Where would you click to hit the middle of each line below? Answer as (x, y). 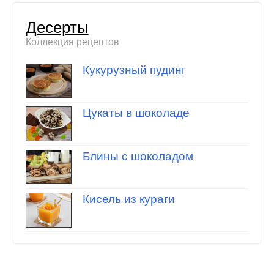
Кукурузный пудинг (134, 70)
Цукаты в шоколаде (136, 113)
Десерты (57, 27)
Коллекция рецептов (72, 42)
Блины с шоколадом (138, 156)
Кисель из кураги (128, 199)
